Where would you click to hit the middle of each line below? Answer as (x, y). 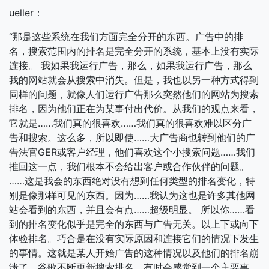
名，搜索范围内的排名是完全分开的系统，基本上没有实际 (134, 51)
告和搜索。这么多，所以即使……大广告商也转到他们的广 (132, 138)
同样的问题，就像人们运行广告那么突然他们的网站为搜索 (134, 94)
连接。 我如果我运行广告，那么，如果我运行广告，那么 (131, 65)
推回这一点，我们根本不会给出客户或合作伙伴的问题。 (129, 166)
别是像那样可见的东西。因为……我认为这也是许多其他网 (132, 195)
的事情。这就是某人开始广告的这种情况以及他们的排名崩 (134, 253)
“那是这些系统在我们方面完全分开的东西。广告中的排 (126, 37)
